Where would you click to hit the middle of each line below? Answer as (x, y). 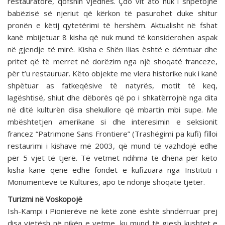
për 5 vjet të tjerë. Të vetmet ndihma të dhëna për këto (113, 158)
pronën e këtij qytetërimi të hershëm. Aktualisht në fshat (113, 25)
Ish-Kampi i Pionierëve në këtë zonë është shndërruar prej (113, 211)
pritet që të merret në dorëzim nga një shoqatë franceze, (113, 62)
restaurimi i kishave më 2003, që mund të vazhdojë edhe (113, 146)
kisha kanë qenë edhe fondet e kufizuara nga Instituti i (113, 170)
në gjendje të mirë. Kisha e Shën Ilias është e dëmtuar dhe (113, 49)
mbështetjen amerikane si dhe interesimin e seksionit (113, 122)
